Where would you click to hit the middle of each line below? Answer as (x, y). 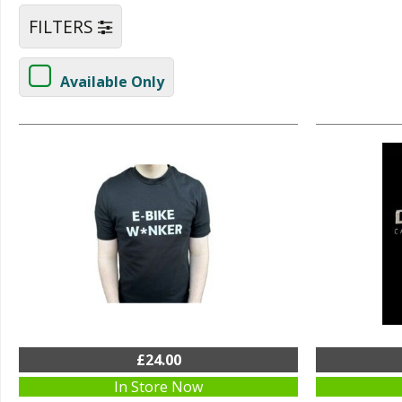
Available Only (112, 82)
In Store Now (158, 387)
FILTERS (63, 26)
